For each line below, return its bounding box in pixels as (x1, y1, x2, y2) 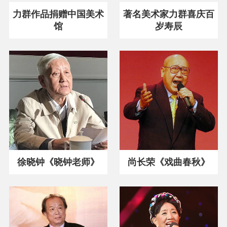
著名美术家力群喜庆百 (123, 9, 215, 20)
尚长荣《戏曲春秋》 (128, 156, 210, 167)
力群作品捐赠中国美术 (12, 9, 104, 20)
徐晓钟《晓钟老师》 (17, 156, 99, 167)
